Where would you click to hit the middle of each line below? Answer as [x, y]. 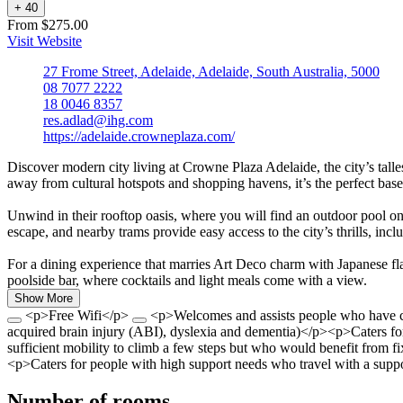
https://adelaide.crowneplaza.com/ [139, 136]
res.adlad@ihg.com [98, 120]
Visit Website [45, 40]
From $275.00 [48, 24]
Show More [44, 298]
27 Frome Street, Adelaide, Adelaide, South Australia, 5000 [211, 71]
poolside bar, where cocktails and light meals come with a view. [187, 280]
